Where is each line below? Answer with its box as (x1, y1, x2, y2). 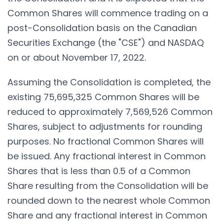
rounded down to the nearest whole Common (7, 194, 210, 207)
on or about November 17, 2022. (7, 51, 146, 64)
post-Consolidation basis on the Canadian (7, 21, 197, 34)
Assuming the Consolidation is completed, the (7, 75, 211, 88)
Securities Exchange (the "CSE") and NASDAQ (7, 36, 204, 49)
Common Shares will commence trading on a (7, 6, 208, 19)
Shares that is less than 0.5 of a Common (7, 164, 190, 177)
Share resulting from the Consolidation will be (7, 179, 208, 192)
